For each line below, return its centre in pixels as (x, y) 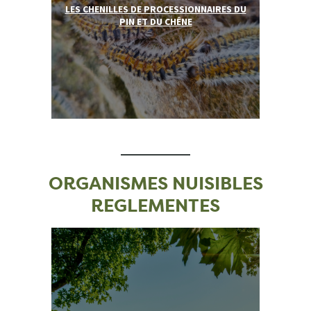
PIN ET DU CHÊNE (155, 22)
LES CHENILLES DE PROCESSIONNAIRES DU (155, 9)
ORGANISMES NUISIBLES (155, 184)
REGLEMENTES (155, 206)
